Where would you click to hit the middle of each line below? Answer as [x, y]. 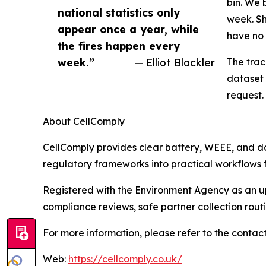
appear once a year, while [128, 29]
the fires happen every [119, 45]
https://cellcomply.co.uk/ [125, 259]
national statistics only [119, 12]
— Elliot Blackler [175, 62]
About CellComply [84, 121]
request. [245, 95]
